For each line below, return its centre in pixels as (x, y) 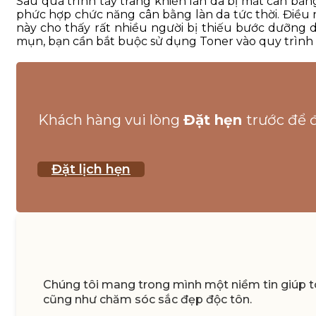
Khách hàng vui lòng (111, 120)
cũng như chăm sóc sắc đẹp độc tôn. (147, 299)
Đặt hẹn (215, 120)
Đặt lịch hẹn (91, 169)
